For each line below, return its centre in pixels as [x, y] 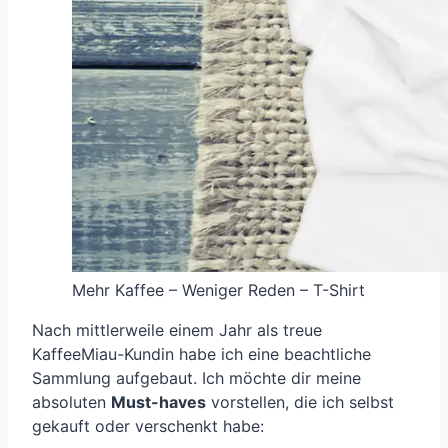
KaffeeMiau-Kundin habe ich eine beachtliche [201, 354]
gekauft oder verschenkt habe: [148, 426]
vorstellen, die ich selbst [300, 402]
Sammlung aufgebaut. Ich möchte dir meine [196, 378]
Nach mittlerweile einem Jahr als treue [177, 330]
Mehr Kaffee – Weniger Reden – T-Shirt [218, 290]
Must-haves [158, 402]
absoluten [71, 402]
